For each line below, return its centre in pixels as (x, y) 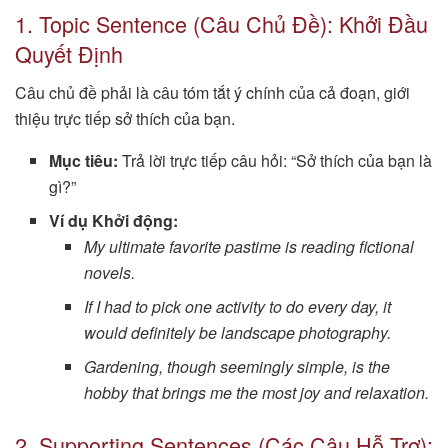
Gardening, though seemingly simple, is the (236, 366)
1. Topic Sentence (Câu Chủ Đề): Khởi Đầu (221, 24)
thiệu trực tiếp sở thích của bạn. (125, 118)
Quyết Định (69, 54)
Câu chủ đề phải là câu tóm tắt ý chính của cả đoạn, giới (212, 92)
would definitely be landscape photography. (237, 332)
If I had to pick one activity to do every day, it (237, 306)
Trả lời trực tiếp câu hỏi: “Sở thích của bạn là (275, 160)
